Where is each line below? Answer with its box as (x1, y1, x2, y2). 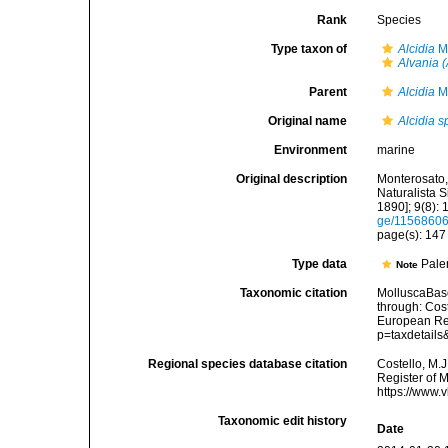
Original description (236, 172, 348, 186)
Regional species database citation (148, 357, 348, 371)
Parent (309, 85, 348, 99)
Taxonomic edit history (218, 414, 348, 428)
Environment (274, 143, 348, 157)
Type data (292, 257, 348, 271)
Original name (268, 114, 348, 128)
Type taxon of (271, 42, 348, 56)
